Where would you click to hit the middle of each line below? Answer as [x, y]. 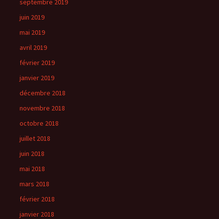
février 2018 [37, 199]
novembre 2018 [42, 108]
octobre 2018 [39, 123]
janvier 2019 [37, 77]
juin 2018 [32, 153]
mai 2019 [32, 32]
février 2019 [37, 62]
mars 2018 [34, 184]
